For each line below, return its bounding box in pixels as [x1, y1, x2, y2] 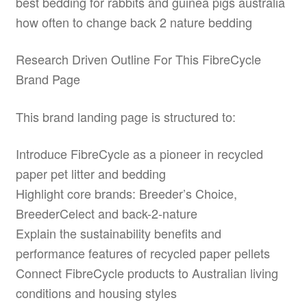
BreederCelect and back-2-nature [15, 204, 197, 223]
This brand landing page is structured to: [15, 107, 236, 125]
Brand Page [15, 70, 80, 88]
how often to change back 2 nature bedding [15, 13, 252, 32]
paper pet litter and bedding [15, 164, 166, 183]
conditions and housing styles [15, 284, 177, 302]
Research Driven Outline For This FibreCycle [15, 50, 261, 69]
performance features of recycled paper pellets [15, 244, 270, 262]
